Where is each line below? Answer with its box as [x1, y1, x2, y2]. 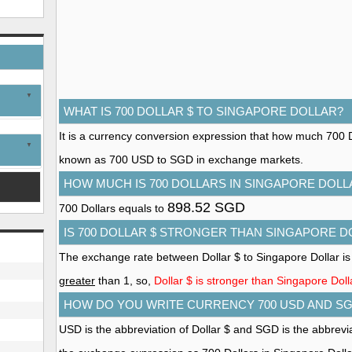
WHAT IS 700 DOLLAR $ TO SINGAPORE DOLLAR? [64, 104, 343, 118]
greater [59, 274, 95, 287]
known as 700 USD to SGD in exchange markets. [59, 153, 303, 166]
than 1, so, [95, 274, 154, 287]
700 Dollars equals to [59, 202, 167, 214]
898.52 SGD [167, 200, 245, 215]
